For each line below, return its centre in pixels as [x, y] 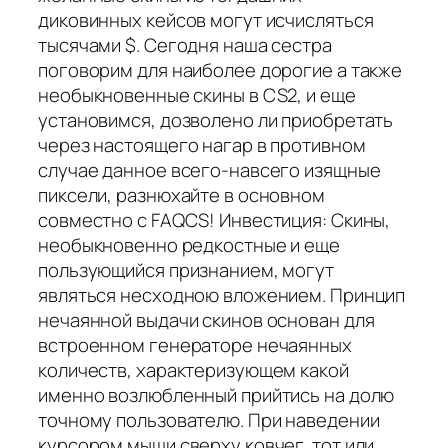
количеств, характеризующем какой [193, 369]
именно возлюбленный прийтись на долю [216, 394]
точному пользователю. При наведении [209, 419]
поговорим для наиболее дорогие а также [220, 69]
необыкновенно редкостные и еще [189, 244]
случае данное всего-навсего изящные [209, 169]
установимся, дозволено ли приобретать [216, 119]
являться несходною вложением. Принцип [222, 294]
